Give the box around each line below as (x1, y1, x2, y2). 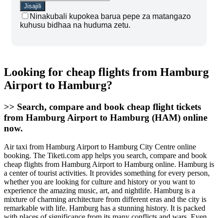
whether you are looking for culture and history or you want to (4, 178, 195, 186)
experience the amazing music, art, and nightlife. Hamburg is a (4, 186, 195, 195)
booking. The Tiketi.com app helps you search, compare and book (4, 151, 207, 160)
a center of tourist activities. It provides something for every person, (4, 169, 210, 178)
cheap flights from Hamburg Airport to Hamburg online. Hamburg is (4, 160, 214, 169)
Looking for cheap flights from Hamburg (4, 65, 209, 78)
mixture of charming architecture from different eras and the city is (4, 195, 206, 204)
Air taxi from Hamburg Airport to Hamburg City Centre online (4, 143, 196, 151)
